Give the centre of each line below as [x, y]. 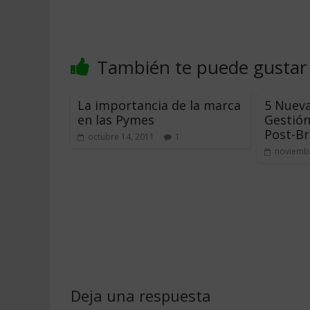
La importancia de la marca [159, 105]
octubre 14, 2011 [121, 137]
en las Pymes [116, 120]
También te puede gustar [202, 67]
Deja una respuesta [141, 295]
